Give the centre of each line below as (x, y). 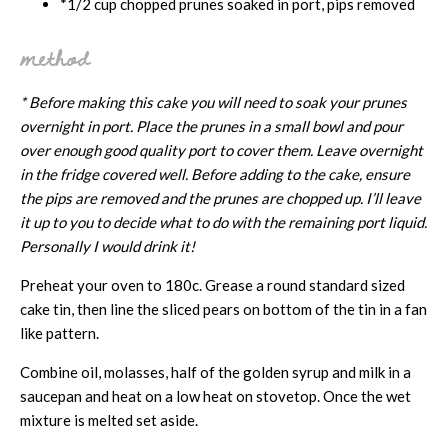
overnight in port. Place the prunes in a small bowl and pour (211, 125)
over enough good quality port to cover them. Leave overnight (221, 149)
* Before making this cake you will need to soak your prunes (213, 101)
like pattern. (59, 332)
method (54, 57)
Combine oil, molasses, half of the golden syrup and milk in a (215, 371)
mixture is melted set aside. (109, 419)
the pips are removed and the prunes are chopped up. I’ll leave (220, 197)
